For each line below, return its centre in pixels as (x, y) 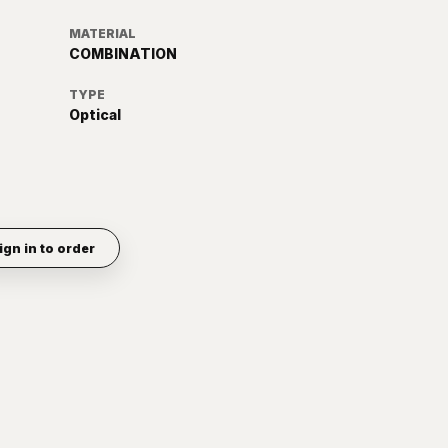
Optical (95, 115)
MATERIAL (103, 34)
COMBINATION (123, 54)
